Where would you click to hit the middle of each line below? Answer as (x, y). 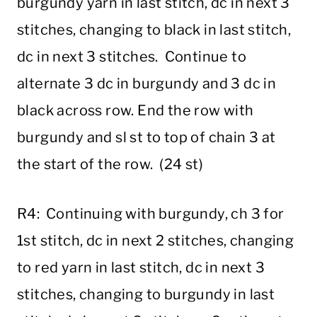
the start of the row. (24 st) (110, 165)
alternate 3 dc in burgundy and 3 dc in (147, 84)
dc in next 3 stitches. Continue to (132, 57)
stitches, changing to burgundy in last (146, 295)
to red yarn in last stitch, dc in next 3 (141, 268)
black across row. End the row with (136, 111)
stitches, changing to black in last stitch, (154, 30)
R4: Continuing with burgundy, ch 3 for (151, 214)
